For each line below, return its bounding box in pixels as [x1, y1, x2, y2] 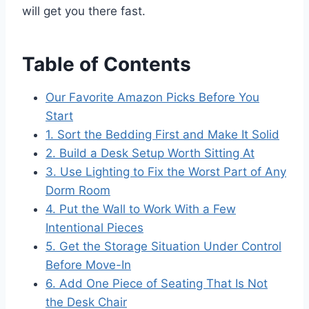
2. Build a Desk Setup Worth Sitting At [46, 146, 255, 160]
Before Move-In [46, 257, 131, 272]
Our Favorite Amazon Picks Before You [46, 90, 259, 104]
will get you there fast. [22, 3, 146, 18]
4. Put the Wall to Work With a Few [46, 201, 236, 216]
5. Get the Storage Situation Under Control [46, 239, 281, 253]
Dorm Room [46, 183, 110, 197]
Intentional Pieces [46, 220, 143, 235]
